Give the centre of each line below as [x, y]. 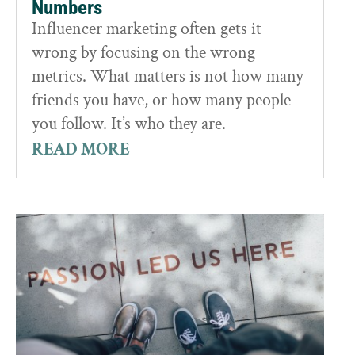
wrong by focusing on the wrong [143, 53]
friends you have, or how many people [161, 101]
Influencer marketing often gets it [147, 29]
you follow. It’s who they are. [129, 124]
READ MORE [81, 150]
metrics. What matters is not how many [168, 77]
